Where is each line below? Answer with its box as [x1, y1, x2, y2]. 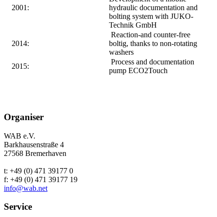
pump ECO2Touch [109, 66, 168, 75]
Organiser [4, 111, 44, 122]
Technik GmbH [109, 20, 157, 29]
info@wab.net [4, 184, 47, 192]
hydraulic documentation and [109, 3, 198, 12]
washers [109, 47, 134, 56]
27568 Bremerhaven [4, 149, 66, 157]
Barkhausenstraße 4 [4, 140, 64, 149]
